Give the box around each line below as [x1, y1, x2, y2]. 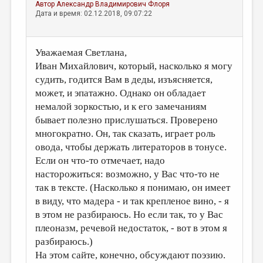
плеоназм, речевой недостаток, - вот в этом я [35, 222, 228, 234]
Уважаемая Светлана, [35, 47, 127, 58]
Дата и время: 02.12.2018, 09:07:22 [35, 9, 153, 18]
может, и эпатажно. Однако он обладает [35, 87, 206, 99]
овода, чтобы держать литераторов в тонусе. [35, 141, 227, 153]
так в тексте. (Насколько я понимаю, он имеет [35, 182, 231, 193]
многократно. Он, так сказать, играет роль [35, 128, 216, 139]
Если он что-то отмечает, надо [35, 155, 166, 166]
